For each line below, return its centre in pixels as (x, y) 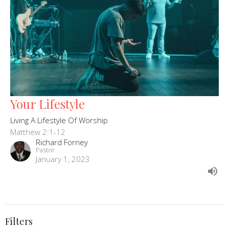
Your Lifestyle (48, 104)
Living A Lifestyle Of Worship (59, 120)
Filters (19, 221)
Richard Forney (62, 142)
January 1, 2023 (63, 159)
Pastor (45, 150)
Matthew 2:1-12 (38, 132)
